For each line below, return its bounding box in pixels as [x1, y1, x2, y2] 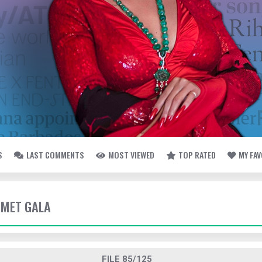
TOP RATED [178, 149, 216, 161]
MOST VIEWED [108, 149, 154, 161]
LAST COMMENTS [26, 149, 84, 161]
